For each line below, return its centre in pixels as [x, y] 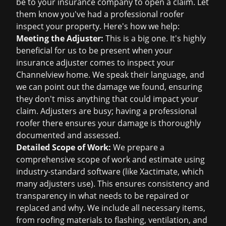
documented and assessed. [68, 135]
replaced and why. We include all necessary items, [111, 208]
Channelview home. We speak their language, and [110, 75]
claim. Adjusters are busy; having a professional [106, 111]
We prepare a [138, 147]
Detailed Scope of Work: [64, 147]
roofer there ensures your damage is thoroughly [108, 123]
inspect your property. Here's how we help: [98, 26]
